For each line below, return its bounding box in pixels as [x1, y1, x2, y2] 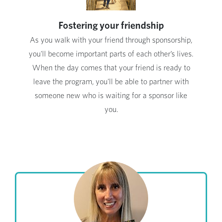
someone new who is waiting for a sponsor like [35, 92, 187, 100]
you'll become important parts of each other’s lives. [29, 50, 193, 58]
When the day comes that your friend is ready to [32, 64, 190, 72]
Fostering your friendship [58, 21, 164, 31]
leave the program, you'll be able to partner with [33, 78, 189, 86]
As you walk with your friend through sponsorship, [30, 36, 192, 45]
